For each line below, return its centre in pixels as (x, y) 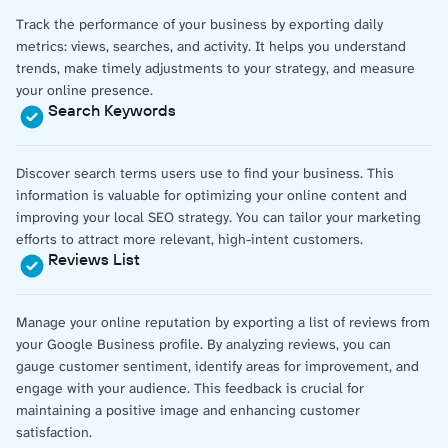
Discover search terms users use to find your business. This (205, 172)
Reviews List (94, 258)
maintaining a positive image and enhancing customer (188, 409)
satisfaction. (54, 431)
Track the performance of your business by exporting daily (199, 23)
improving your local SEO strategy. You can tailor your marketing (218, 216)
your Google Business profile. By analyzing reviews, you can (203, 343)
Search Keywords (112, 109)
